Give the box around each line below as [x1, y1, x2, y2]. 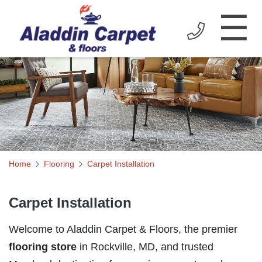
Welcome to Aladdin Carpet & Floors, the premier [9, 223, 237, 236]
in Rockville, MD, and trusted [77, 241, 213, 253]
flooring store [9, 241, 77, 253]
